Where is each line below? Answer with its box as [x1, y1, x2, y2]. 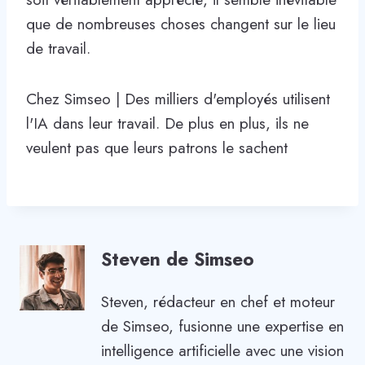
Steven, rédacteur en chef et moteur [101, 290, 335, 313]
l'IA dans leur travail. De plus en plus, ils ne [26, 112, 309, 135]
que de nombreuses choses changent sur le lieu [26, 13, 336, 36]
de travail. [26, 37, 90, 60]
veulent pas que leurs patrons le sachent [26, 137, 288, 160]
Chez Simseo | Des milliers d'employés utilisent [26, 88, 330, 111]
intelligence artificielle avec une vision [101, 339, 344, 362]
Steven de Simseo [101, 245, 254, 273]
